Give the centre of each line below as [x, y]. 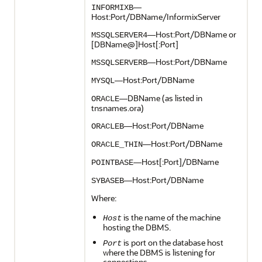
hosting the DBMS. [137, 227]
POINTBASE [112, 163]
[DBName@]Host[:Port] [135, 44]
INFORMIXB [112, 8]
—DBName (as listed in [161, 98]
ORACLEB [108, 126]
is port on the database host [173, 242]
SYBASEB [108, 181]
